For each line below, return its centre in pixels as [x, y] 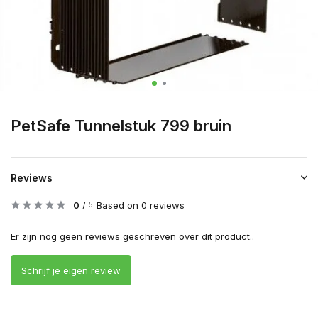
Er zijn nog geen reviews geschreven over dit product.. [132, 237]
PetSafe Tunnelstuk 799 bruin [121, 126]
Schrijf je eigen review [71, 270]
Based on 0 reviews [141, 205]
